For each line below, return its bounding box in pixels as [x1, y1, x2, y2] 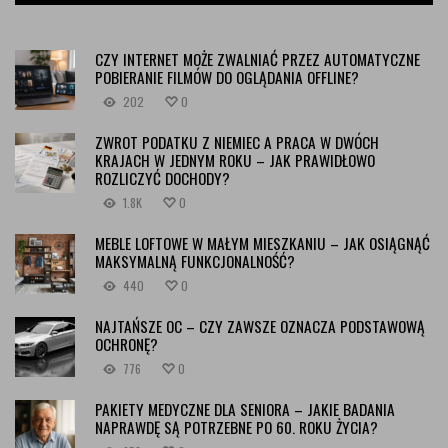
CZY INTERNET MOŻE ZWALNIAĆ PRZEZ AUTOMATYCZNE [95, 47, 420, 70]
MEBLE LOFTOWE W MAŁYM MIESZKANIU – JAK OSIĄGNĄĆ [95, 231, 430, 254]
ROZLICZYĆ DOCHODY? [95, 166, 230, 189]
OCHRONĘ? [95, 332, 158, 355]
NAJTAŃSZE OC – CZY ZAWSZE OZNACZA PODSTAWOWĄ [95, 314, 425, 337]
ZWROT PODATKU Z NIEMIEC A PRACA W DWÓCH [95, 130, 379, 153]
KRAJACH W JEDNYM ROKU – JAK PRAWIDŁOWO [95, 148, 375, 171]
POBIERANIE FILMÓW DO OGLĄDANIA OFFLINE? [95, 65, 359, 88]
